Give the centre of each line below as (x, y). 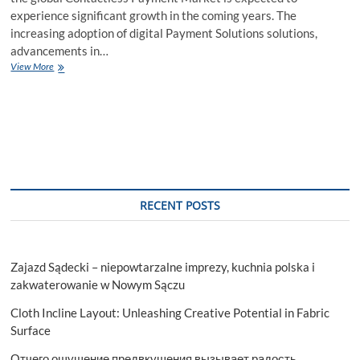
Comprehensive (84, 123)
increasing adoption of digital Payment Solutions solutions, (164, 33)
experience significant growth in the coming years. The (154, 15)
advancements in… (60, 50)
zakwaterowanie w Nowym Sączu (98, 284)
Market (68, 94)
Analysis (70, 137)
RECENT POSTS (180, 205)
